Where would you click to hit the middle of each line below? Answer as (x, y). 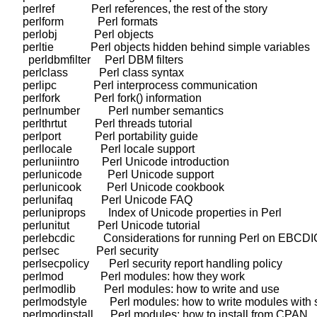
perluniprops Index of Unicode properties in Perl (146, 213)
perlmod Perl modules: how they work (128, 276)
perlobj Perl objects (82, 34)
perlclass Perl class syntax (98, 73)
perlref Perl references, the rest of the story (139, 9)
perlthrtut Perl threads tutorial (102, 123)
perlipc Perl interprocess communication (134, 85)
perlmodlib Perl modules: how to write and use (145, 289)
